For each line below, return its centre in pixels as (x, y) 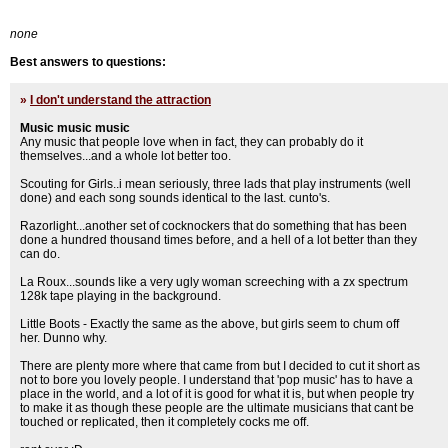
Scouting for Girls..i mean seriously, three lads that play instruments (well (215, 184)
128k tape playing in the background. (120, 296)
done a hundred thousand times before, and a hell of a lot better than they (218, 240)
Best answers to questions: (88, 62)
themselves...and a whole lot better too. (125, 156)
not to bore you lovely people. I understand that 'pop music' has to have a (216, 380)
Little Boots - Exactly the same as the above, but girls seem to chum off (209, 324)
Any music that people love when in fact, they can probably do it (191, 142)
